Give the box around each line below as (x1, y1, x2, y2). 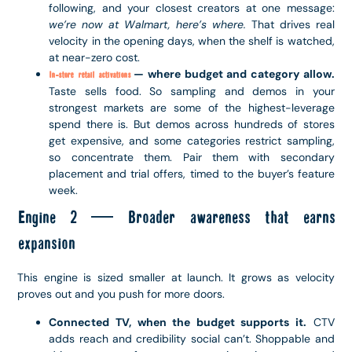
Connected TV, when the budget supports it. (49, 314, 307, 329)
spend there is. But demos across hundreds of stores (49, 117, 335, 132)
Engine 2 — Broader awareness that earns (17, 208, 335, 229)
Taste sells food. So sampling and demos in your (49, 84, 335, 99)
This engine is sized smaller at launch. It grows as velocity (17, 270, 335, 285)
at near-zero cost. (49, 50, 141, 65)
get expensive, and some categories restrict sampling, (49, 134, 335, 148)
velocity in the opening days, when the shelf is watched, (49, 34, 335, 49)
